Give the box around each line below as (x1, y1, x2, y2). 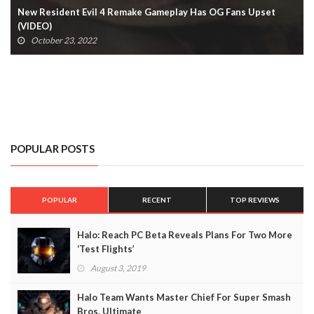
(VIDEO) (18, 20, 52, 32)
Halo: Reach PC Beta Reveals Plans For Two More (77, 228, 292, 240)
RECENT (142, 195, 172, 204)
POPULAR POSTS (11, 142, 95, 155)
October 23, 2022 (31, 34, 97, 46)
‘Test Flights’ (77, 243, 135, 254)
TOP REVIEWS (230, 195, 280, 204)
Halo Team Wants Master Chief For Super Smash (77, 291, 291, 303)
